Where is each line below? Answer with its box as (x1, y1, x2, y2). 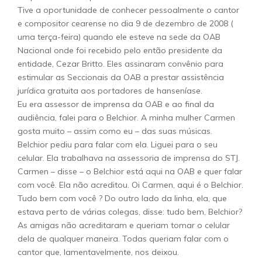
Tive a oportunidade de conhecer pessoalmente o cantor (18, 5, 239, 15)
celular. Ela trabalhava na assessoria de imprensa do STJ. (18, 153, 240, 163)
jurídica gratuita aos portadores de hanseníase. (18, 85, 202, 96)
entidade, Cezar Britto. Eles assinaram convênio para (18, 58, 223, 69)
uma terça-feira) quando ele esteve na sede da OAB (18, 32, 220, 42)
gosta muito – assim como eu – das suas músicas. (18, 126, 212, 136)
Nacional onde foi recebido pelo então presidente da (18, 45, 222, 56)
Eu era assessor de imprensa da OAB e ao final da (18, 99, 214, 109)
